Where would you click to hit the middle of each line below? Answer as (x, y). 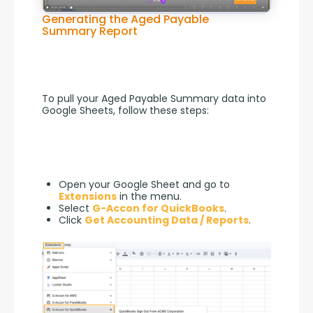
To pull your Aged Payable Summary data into (154, 99)
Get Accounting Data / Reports (167, 220)
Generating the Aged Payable (125, 19)
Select (75, 208)
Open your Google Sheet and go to (144, 184)
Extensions (88, 196)
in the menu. (149, 196)
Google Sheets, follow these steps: (125, 111)
